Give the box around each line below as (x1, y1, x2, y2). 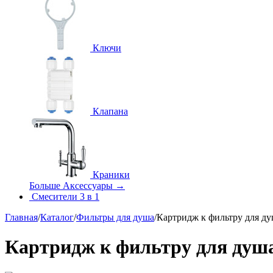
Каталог (40, 212, 74, 222)
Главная (5, 212, 38, 222)
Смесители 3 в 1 (32, 191, 99, 202)
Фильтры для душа (76, 212, 154, 222)
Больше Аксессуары (29, 180, 115, 191)
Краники (93, 169, 130, 180)
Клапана (93, 106, 128, 116)
